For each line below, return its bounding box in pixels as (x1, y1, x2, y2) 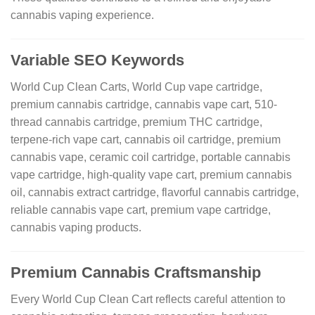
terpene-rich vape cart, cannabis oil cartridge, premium (11, 134, 281, 146)
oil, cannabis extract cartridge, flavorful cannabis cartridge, (11, 186, 299, 199)
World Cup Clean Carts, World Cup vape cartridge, (11, 81, 262, 94)
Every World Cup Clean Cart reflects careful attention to (11, 293, 285, 306)
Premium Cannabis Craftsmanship (11, 264, 261, 282)
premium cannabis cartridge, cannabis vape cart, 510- (11, 98, 277, 111)
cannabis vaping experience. (11, 9, 154, 22)
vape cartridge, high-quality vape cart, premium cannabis (11, 169, 292, 181)
